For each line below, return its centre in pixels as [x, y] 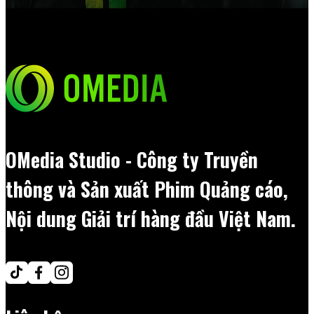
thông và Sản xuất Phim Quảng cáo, [147, 189]
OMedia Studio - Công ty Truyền [132, 159]
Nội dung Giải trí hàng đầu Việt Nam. [151, 218]
